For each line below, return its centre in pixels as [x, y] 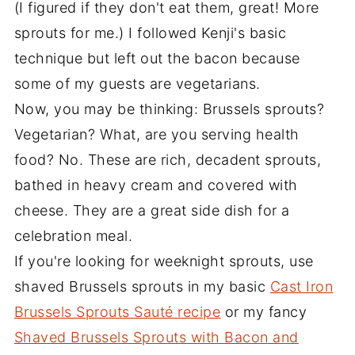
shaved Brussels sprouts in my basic [142, 287]
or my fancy [264, 312]
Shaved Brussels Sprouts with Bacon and [156, 338]
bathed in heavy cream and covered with [156, 185]
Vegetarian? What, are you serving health [157, 135]
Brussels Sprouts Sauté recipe [117, 312]
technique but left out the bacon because [157, 59]
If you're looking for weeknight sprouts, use [164, 261]
